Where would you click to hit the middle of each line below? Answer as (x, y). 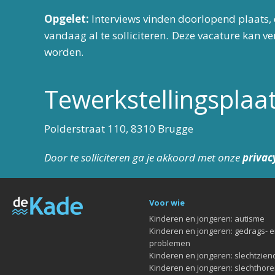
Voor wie (167, 203)
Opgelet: (67, 19)
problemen (170, 243)
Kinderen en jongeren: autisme (207, 219)
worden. (65, 52)
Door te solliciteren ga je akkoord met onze (143, 157)
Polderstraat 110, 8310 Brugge (119, 129)
